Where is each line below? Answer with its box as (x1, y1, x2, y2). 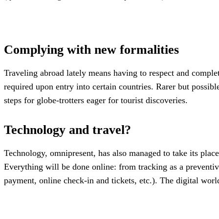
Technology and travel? (4, 122, 131, 137)
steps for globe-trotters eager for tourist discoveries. (4, 95, 188, 105)
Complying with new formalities (4, 43, 179, 57)
